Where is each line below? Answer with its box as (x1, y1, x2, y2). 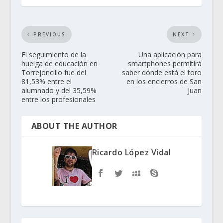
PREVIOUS (33, 30, 66, 38)
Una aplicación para (138, 49, 202, 59)
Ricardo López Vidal (92, 146, 171, 158)
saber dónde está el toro (122, 67, 202, 77)
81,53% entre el (21, 76, 72, 86)
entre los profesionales (21, 94, 96, 104)
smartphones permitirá (128, 58, 202, 68)
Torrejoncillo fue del (21, 67, 86, 77)
